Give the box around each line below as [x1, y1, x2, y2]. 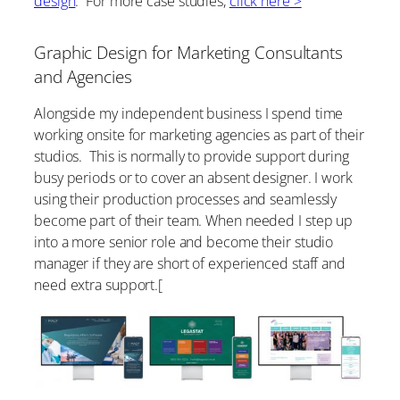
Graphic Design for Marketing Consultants [34, 40, 343, 63]
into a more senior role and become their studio [34, 232, 334, 253]
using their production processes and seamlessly [34, 189, 337, 210]
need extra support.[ [34, 275, 162, 296]
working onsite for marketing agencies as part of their [34, 125, 364, 146]
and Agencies [34, 64, 132, 87]
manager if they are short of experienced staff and [34, 254, 346, 274]
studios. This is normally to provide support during [34, 146, 349, 167]
